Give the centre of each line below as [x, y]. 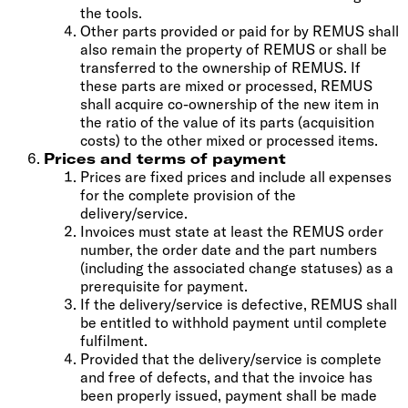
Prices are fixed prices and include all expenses [236, 176]
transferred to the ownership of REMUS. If [220, 67]
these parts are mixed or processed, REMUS [226, 85]
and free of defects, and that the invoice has [226, 377]
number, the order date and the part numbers [229, 249]
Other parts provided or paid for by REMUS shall [240, 31]
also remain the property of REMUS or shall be [234, 49]
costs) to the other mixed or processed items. [229, 140]
